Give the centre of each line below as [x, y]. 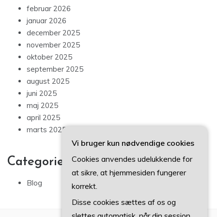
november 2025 [53, 45]
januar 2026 [46, 20]
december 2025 [53, 32]
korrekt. [85, 186]
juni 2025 [42, 93]
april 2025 [43, 117]
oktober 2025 [49, 57]
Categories [38, 162]
